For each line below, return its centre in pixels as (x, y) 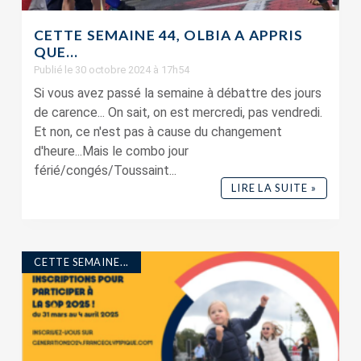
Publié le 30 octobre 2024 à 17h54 (111, 70)
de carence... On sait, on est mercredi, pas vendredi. (178, 113)
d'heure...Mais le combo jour (111, 151)
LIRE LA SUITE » (274, 188)
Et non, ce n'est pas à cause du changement (158, 132)
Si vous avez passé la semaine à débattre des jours (177, 93)
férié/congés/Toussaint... (105, 171)
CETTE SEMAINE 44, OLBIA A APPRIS (168, 35)
